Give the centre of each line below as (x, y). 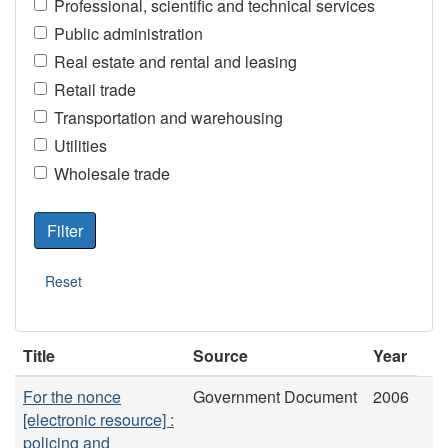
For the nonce (72, 396)
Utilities (80, 145)
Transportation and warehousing (168, 117)
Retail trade (94, 89)
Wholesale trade (111, 173)
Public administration (128, 33)
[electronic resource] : (98, 419)
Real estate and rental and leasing (175, 61)
